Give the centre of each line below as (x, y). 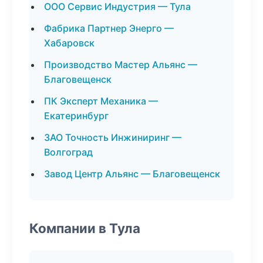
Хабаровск (69, 43)
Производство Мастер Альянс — (121, 65)
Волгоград (68, 152)
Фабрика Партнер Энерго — (109, 28)
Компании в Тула (85, 228)
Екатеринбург (76, 116)
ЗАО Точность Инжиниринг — (113, 137)
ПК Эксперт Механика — (101, 101)
